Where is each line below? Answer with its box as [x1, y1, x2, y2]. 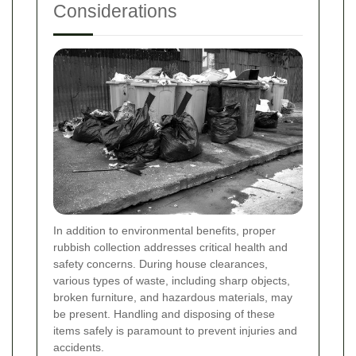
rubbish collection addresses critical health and [53, 241, 288, 254]
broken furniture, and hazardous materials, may [53, 291, 292, 304]
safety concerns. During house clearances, [53, 257, 268, 271]
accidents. [53, 341, 104, 354]
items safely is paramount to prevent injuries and [53, 324, 297, 338]
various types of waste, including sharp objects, [53, 274, 290, 288]
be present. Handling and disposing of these [53, 308, 275, 321]
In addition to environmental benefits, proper [53, 224, 276, 238]
